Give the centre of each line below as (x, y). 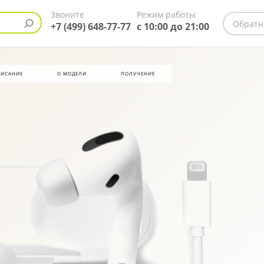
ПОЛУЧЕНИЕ (138, 73)
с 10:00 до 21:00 (173, 27)
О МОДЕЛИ (72, 73)
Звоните (67, 14)
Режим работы (166, 14)
